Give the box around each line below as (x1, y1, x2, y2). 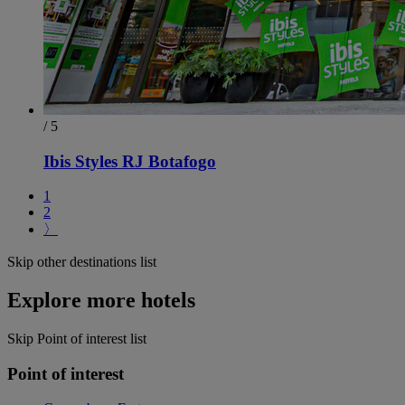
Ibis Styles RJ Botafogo (43, 151, 216, 171)
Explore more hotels (7, 288, 195, 313)
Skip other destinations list (7, 254, 156, 270)
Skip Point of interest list (7, 331, 146, 347)
